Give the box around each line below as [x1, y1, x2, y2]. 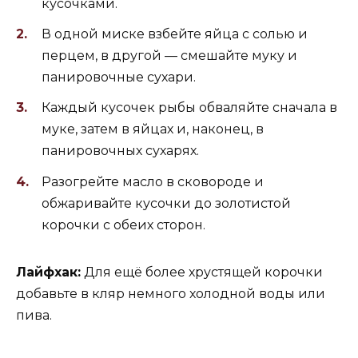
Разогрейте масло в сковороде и [42, 173, 264, 189]
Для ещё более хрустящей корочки [81, 264, 323, 280]
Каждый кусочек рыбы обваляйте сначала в [42, 100, 337, 116]
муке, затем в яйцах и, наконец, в [42, 121, 264, 137]
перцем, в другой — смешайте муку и [42, 48, 297, 64]
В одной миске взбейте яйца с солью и [42, 26, 308, 42]
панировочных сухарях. [42, 143, 199, 159]
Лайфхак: [16, 264, 81, 280]
